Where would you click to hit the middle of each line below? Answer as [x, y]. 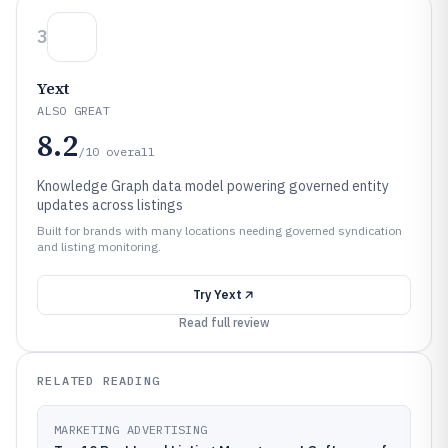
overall [130, 151]
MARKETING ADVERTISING [131, 429]
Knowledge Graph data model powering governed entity [213, 186]
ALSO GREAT [73, 110]
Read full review [224, 322]
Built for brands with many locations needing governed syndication [219, 230]
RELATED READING [98, 380]
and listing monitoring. [99, 246]
